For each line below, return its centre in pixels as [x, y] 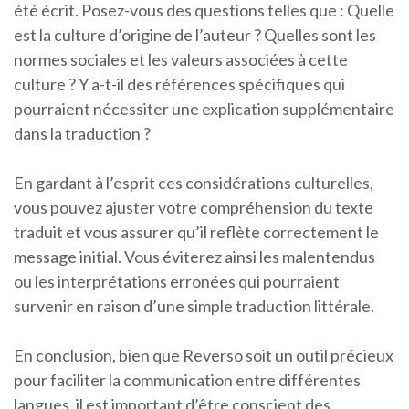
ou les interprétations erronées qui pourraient [177, 282]
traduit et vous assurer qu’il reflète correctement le [196, 232]
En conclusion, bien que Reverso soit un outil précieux [204, 356]
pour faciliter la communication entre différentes [187, 380]
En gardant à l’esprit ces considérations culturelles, [194, 183]
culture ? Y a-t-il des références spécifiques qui [179, 84]
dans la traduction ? [82, 134]
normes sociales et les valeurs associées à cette [181, 60]
